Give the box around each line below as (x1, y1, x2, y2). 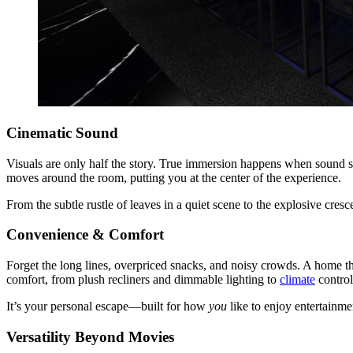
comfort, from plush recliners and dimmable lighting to (6, 273, 280, 287)
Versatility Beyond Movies (6, 328, 174, 345)
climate (280, 273, 315, 287)
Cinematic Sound (6, 124, 118, 141)
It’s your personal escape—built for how (6, 299, 209, 314)
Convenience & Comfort (6, 226, 164, 243)
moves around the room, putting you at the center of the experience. (6, 170, 341, 184)
